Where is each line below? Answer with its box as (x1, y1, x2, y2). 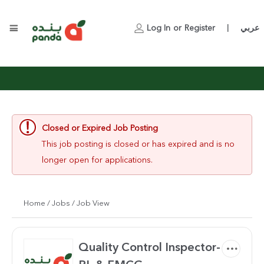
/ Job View (72, 200, 110, 207)
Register (184, 24, 215, 32)
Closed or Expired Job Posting (42, 124, 158, 133)
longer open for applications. (42, 156, 153, 164)
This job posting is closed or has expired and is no (42, 140, 235, 148)
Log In (147, 24, 170, 32)
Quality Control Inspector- (78, 242, 220, 254)
